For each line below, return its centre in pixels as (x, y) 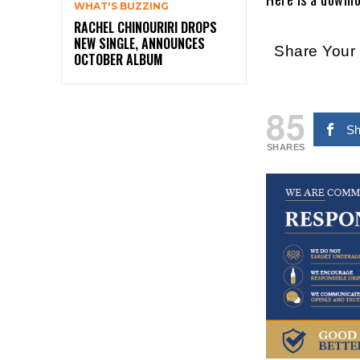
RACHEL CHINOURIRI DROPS (145, 28)
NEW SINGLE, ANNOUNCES (139, 44)
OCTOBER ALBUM (118, 60)
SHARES (286, 147)
